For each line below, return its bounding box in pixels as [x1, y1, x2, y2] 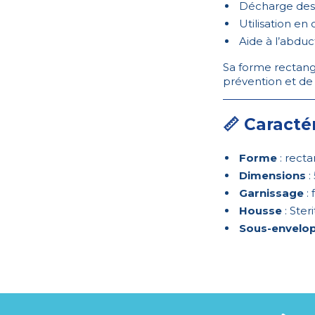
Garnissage [239, 186, 304, 200]
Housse [239, 204, 282, 218]
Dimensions [239, 169, 306, 183]
